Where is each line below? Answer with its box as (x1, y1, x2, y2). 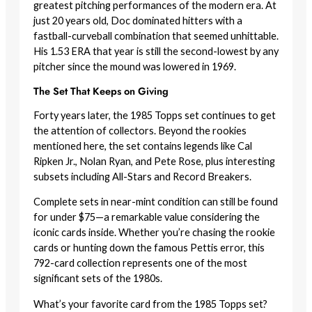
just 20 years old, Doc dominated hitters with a (33, 15, 242, 27)
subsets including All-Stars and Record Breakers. (33, 170, 251, 182)
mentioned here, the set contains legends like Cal (33, 139, 252, 152)
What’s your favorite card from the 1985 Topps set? (33, 297, 267, 310)
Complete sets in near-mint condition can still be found (33, 196, 278, 208)
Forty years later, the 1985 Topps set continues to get (33, 109, 276, 121)
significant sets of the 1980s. (33, 272, 162, 285)
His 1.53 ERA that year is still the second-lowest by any (33, 45, 279, 58)
